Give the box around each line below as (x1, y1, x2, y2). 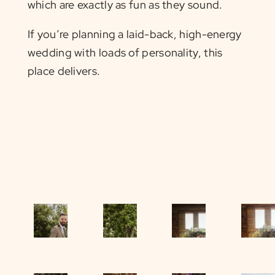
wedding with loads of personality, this (27, 45, 223, 60)
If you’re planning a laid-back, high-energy (27, 26, 242, 41)
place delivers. (27, 63, 101, 78)
